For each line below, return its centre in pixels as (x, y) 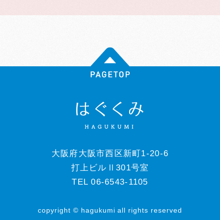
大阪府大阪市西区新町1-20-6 (110, 153)
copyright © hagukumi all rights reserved (110, 210)
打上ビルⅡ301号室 (110, 167)
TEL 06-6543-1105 (110, 182)
